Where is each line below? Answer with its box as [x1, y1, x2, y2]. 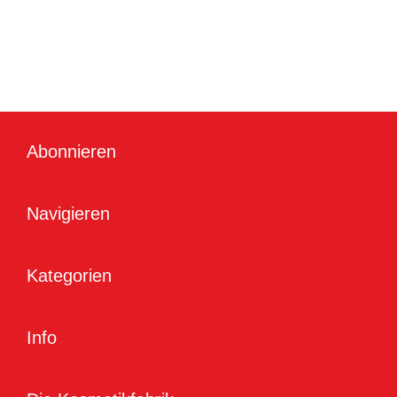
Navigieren [27, 204, 110, 224]
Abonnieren [27, 142, 116, 162]
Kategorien [27, 266, 112, 286]
